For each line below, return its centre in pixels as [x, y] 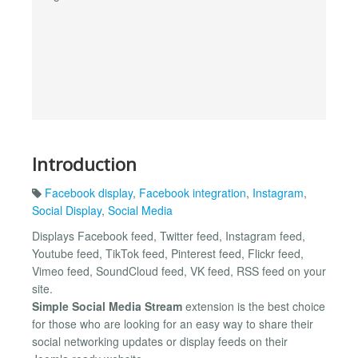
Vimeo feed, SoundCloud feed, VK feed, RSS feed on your [179, 271]
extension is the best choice [254, 306]
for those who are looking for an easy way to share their [173, 324]
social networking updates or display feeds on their [160, 342]
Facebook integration [193, 193]
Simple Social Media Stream [107, 306]
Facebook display [89, 193]
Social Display [67, 211]
